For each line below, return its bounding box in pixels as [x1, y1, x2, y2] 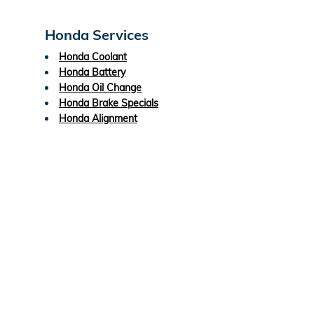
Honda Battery [59, 65, 125, 78]
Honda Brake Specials [59, 96, 158, 109]
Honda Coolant [59, 50, 127, 63]
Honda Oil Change [59, 81, 142, 94]
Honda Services [45, 25, 149, 43]
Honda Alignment [59, 111, 137, 125]
